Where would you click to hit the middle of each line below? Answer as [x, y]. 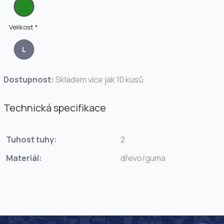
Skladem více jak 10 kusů [99, 79]
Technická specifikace [55, 108]
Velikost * [23, 27]
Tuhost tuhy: [31, 140]
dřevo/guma [143, 158]
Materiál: [24, 158]
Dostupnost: [29, 79]
